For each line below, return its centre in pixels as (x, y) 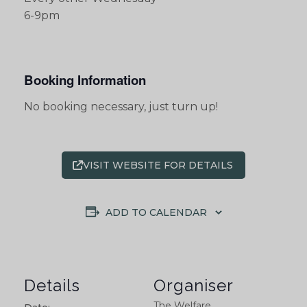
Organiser (194, 286)
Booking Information (85, 79)
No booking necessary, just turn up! (121, 106)
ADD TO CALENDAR (156, 213)
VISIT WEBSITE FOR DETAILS (158, 165)
